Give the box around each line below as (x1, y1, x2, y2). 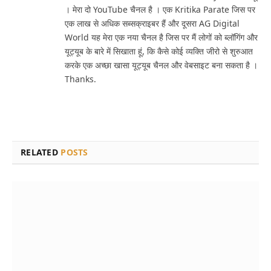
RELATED (21, 146, 61, 158)
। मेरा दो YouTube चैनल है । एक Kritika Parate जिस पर (65, 3, 255, 15)
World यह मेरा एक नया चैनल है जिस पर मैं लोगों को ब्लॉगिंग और (65, 31, 258, 43)
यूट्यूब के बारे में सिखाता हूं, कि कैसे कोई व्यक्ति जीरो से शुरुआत (65, 45, 253, 57)
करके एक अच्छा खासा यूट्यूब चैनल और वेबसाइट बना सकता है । (65, 59, 258, 71)
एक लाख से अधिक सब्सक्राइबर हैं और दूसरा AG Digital (65, 17, 240, 29)
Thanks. (65, 73, 96, 85)
